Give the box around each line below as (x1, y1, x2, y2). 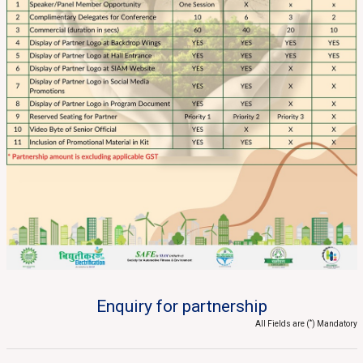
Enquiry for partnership (96, 297, 267, 317)
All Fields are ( (254, 319, 310, 329)
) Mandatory (311, 319, 357, 329)
